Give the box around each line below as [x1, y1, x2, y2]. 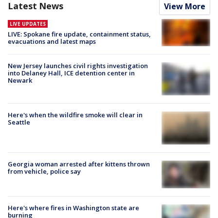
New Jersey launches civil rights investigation [8, 61, 148, 70]
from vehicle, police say [8, 167, 81, 176]
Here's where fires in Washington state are [8, 203, 139, 212]
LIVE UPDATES [10, 20, 46, 27]
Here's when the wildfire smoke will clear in [8, 110, 143, 120]
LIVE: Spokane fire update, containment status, [8, 29, 151, 38]
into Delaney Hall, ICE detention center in [8, 68, 135, 77]
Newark [8, 75, 32, 85]
